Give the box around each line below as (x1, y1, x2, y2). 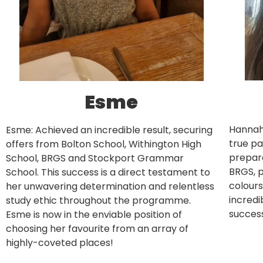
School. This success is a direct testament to (6, 166, 210, 180)
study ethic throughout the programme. (6, 194, 191, 208)
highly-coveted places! (6, 236, 113, 250)
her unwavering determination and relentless (6, 180, 214, 194)
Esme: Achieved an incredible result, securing (6, 123, 213, 137)
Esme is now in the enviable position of (6, 208, 182, 222)
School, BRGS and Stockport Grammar (6, 151, 184, 166)
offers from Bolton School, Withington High (6, 137, 201, 151)
